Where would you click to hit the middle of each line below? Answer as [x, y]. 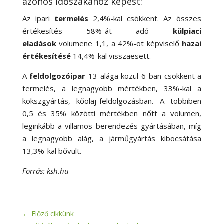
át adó [127, 31]
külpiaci [187, 31]
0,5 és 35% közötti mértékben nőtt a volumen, [112, 113]
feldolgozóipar [58, 76]
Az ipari [36, 18]
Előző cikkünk [52, 214]
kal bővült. [64, 151]
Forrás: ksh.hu [45, 171]
